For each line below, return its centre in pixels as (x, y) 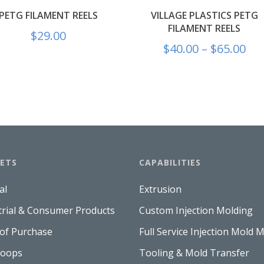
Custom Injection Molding (196, 210)
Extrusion (160, 189)
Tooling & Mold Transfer (194, 253)
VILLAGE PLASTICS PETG (204, 15)
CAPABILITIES (170, 162)
